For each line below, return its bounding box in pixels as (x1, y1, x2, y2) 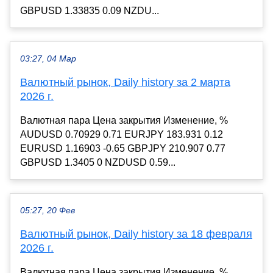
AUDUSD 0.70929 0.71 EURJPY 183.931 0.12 (20, 129, 223, 140)
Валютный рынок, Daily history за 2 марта (20, 76, 230, 89)
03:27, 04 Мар (20, 54, 76, 64)
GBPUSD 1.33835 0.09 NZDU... (20, 5, 159, 16)
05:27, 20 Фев (20, 206, 75, 216)
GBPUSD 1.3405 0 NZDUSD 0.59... (20, 157, 175, 168)
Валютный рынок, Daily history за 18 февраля (20, 228, 252, 241)
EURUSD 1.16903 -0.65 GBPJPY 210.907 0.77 (20, 143, 225, 154)
